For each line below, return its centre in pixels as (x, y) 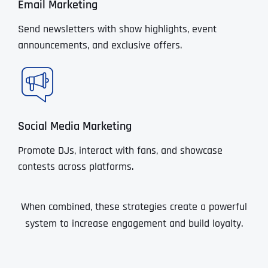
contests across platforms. (75, 167)
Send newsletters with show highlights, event (117, 29)
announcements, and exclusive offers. (100, 45)
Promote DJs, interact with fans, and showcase (120, 151)
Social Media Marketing (74, 127)
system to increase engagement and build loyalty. (134, 224)
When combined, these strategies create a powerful (134, 207)
